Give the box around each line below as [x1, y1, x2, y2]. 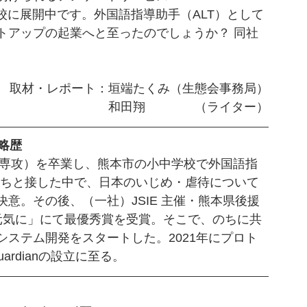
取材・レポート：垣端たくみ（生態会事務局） [10, 82, 269, 96]
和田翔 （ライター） [108, 100, 269, 114]
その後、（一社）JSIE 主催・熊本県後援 [33, 194, 260, 208]
